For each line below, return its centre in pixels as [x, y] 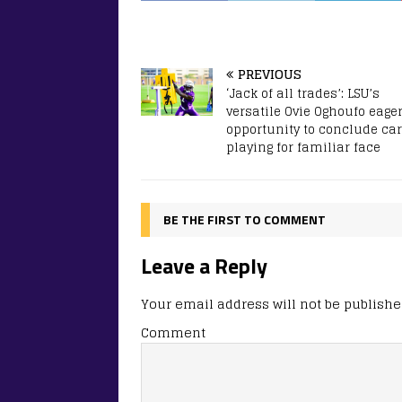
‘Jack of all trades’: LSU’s [303, 93]
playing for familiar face [303, 147]
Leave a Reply [204, 265]
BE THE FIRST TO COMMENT [245, 219]
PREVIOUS [270, 74]
